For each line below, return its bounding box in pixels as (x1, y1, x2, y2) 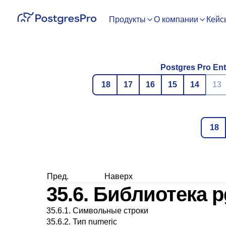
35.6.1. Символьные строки (46, 206, 148, 215)
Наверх (104, 172, 133, 181)
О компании (154, 15, 198, 24)
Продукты (109, 15, 146, 24)
